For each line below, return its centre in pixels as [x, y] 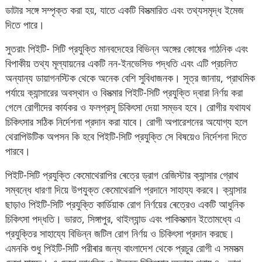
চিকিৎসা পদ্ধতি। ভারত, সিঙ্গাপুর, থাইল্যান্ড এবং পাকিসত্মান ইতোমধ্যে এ [123, 219]
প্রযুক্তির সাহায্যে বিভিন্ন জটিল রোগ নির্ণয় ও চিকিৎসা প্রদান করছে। [120, 234]
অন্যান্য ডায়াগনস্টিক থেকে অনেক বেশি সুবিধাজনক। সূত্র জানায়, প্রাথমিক [130, 78]
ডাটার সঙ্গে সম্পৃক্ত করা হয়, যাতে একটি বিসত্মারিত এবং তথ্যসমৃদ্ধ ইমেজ [125, 10]
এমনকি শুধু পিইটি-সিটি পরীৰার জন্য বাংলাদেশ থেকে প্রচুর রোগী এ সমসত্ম [125, 248]
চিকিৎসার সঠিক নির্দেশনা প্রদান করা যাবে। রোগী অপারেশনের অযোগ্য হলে [127, 122]
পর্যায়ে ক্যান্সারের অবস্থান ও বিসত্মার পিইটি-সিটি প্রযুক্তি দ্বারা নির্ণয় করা [124, 93]
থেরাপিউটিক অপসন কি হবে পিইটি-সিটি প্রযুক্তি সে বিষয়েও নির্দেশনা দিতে [126, 137]
